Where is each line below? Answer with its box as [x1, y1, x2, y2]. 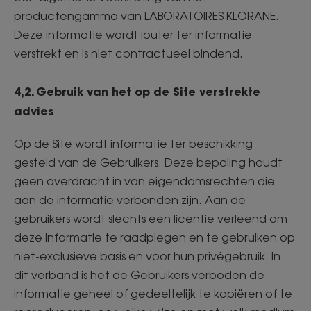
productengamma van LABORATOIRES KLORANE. [14, 9, 279, 23]
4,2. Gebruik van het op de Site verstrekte [14, 84, 260, 99]
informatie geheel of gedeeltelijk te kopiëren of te [14, 287, 292, 301]
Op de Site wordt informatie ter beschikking [14, 137, 253, 151]
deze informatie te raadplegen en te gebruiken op [14, 230, 295, 244]
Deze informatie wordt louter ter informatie [14, 28, 252, 42]
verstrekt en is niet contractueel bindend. [14, 47, 246, 60]
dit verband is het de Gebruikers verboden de [14, 268, 264, 282]
